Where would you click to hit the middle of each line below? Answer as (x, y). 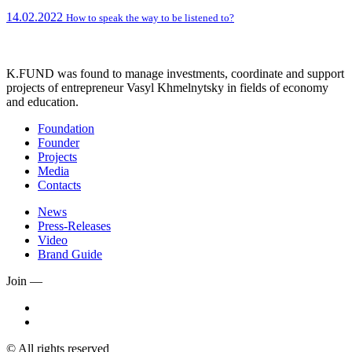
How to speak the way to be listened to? (150, 17)
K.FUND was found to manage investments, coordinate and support (175, 73)
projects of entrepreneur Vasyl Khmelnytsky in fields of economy (167, 87)
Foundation (66, 128)
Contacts (59, 185)
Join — (24, 280)
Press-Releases (74, 225)
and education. (42, 101)
